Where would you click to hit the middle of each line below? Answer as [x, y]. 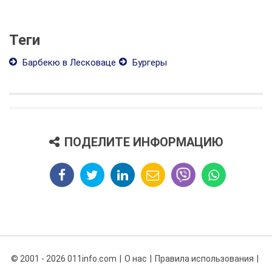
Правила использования [204, 259]
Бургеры [148, 63]
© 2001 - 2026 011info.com [63, 259]
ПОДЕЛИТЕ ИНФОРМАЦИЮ [144, 142]
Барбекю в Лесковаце [68, 63]
